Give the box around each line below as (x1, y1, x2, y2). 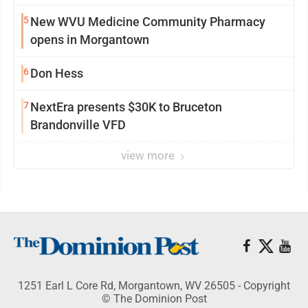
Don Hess (30, 66, 83, 80)
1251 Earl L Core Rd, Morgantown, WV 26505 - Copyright (18, 279, 290, 292)
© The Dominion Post (101, 292, 207, 305)
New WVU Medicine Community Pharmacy (30, 14, 265, 29)
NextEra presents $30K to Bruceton (30, 100, 222, 114)
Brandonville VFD (30, 118, 126, 132)
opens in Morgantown (30, 32, 149, 47)
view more (121, 148, 177, 162)
